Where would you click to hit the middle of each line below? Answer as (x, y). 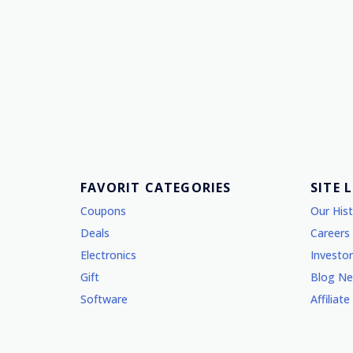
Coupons (103, 211)
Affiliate (330, 299)
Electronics (108, 255)
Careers (330, 233)
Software (104, 299)
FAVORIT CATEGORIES (156, 188)
